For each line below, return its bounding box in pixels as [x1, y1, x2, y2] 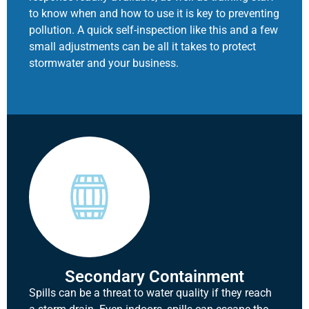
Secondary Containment [65, 267, 244, 287]
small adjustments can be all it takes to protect [29, 39, 256, 53]
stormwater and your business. [29, 56, 181, 70]
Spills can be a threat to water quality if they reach [29, 286, 272, 300]
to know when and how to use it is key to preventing [29, 6, 279, 20]
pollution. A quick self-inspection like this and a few [29, 23, 278, 37]
